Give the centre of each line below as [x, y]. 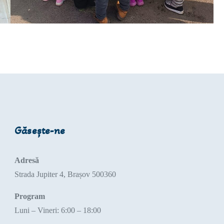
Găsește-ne [40, 131]
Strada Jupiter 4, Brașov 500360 [65, 174]
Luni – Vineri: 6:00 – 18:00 [57, 210]
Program [29, 196]
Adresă [26, 160]
